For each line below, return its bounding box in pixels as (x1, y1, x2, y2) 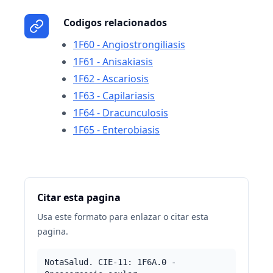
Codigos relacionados (63, 16, 167, 29)
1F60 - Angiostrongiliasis (73, 38, 185, 51)
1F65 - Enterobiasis (73, 123, 160, 136)
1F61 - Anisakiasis (73, 55, 153, 68)
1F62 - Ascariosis (73, 72, 149, 85)
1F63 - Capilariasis (73, 89, 155, 102)
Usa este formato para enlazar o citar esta (37, 211, 208, 222)
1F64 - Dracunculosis (73, 106, 168, 119)
